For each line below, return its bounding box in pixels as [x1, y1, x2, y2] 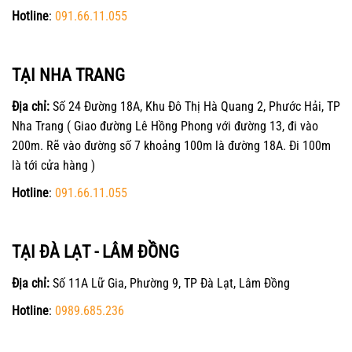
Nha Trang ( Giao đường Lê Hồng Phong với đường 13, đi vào [12, 119, 318, 134]
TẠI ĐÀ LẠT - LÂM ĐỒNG [12, 241, 179, 262]
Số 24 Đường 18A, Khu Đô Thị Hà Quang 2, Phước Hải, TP [49, 99, 340, 115]
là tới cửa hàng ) [12, 158, 95, 174]
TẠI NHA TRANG [12, 64, 125, 86]
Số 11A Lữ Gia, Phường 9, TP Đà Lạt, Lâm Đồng [49, 276, 290, 291]
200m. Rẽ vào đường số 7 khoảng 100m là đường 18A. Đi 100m [12, 138, 331, 154]
